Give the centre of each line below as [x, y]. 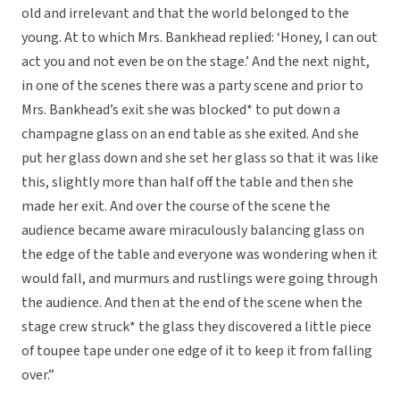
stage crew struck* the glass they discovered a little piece [196, 327]
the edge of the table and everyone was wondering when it [200, 255]
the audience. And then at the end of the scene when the [192, 303]
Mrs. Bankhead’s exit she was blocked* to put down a [181, 110]
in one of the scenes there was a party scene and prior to [192, 86]
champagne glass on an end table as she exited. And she [190, 134]
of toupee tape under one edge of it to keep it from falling [197, 351]
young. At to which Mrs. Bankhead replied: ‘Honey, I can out [200, 38]
